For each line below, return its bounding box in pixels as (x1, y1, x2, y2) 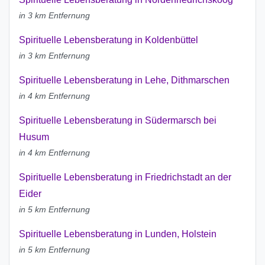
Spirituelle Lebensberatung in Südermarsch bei (19, 115, 216, 126)
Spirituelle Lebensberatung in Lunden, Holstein (19, 229, 216, 240)
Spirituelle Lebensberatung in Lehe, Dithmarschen (19, 75, 230, 86)
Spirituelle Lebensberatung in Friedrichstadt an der (19, 172, 231, 183)
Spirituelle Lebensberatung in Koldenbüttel (19, 35, 198, 46)
